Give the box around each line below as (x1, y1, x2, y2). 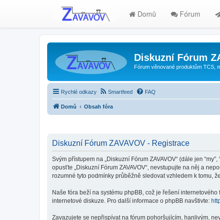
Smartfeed (108, 88, 133, 95)
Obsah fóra (84, 103, 113, 110)
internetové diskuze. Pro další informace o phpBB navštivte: (52, 197, 211, 204)
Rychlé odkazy (61, 88, 97, 95)
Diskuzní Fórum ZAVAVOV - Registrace (52, 139, 190, 147)
